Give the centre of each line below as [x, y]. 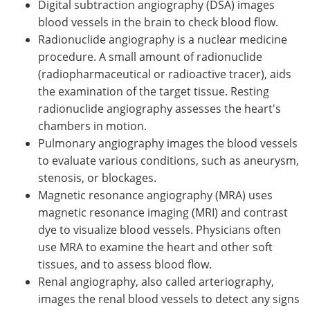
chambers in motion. [92, 126]
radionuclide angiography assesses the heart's [159, 108]
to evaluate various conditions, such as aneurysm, [168, 160]
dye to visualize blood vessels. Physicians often [159, 229]
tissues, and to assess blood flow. [125, 264]
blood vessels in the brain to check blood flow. [158, 22]
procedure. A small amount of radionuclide [150, 56]
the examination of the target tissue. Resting [154, 91]
